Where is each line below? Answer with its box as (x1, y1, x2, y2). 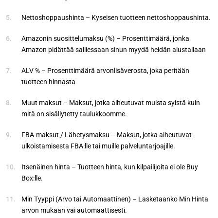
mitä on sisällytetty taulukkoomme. (21, 109, 127, 118)
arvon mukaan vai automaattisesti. (21, 206, 127, 214)
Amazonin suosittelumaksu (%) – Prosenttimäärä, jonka (21, 34, 189, 42)
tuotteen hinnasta (21, 77, 75, 86)
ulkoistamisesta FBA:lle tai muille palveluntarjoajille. (21, 142, 175, 150)
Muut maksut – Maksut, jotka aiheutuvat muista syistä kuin (21, 98, 200, 107)
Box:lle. (21, 174, 43, 182)
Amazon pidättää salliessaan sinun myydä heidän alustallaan (21, 45, 206, 54)
